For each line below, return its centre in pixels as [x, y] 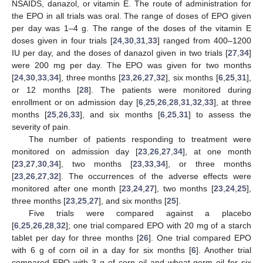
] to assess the [220, 115]
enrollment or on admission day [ [75, 102]
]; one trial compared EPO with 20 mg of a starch [159, 226]
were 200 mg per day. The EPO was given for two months [131, 65]
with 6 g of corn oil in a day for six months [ [102, 250]
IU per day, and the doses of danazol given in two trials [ [120, 53]
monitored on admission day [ [75, 152]
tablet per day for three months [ [75, 238]
